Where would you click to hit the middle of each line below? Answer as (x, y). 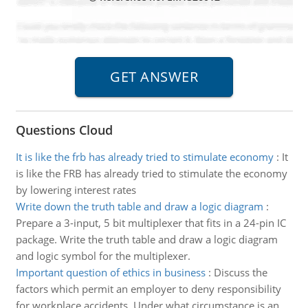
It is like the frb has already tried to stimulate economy (144, 157)
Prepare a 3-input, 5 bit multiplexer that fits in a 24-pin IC (151, 223)
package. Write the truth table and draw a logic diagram (146, 239)
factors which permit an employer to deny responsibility (148, 289)
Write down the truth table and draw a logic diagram (139, 206)
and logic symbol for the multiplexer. (103, 256)
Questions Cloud (64, 130)
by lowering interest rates (76, 190)
